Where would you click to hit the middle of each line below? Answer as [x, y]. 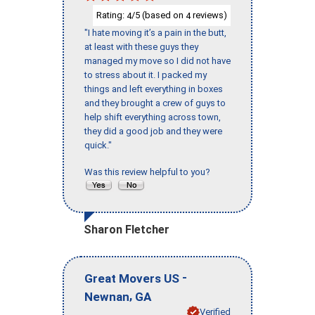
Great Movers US [132, 278]
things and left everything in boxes [154, 89]
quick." [98, 146]
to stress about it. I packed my [146, 75]
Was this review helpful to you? [149, 172]
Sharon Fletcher [127, 230]
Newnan [107, 296]
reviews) [209, 15]
